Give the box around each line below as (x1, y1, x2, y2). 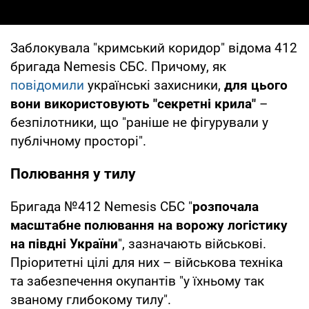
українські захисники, (84, 77, 224, 93)
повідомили (10, 77, 84, 93)
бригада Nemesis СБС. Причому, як (10, 58, 226, 74)
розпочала (192, 198, 259, 215)
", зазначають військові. (118, 235, 266, 252)
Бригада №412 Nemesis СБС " (10, 198, 192, 215)
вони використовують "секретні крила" (10, 95, 256, 112)
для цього (224, 77, 288, 93)
